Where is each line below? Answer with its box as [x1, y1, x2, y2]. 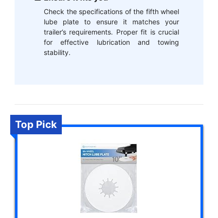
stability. [44, 48, 71, 57]
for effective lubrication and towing [44, 38, 179, 47]
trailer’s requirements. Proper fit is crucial [44, 28, 179, 36]
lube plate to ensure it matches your [44, 18, 179, 26]
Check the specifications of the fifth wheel [44, 7, 179, 16]
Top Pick [15, 118, 57, 130]
